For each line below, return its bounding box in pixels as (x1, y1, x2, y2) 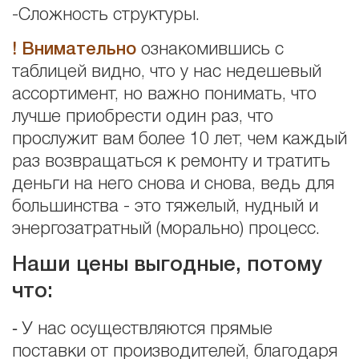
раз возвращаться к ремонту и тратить (12, 153, 330, 170)
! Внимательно (12, 41, 136, 58)
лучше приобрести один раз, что (12, 108, 273, 125)
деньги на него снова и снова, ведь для (12, 175, 334, 192)
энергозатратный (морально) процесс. (12, 220, 320, 237)
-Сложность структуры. (12, 6, 200, 23)
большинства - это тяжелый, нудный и (12, 198, 318, 215)
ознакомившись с (136, 41, 284, 58)
